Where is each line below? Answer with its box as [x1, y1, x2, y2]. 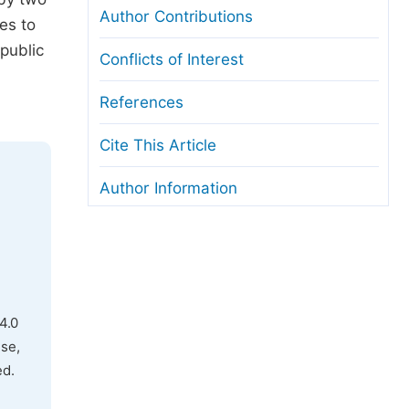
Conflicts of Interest [100, 50, 244, 68]
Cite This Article [100, 136, 216, 154]
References [100, 93, 184, 111]
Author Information [100, 179, 237, 197]
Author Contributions [100, 7, 253, 26]
